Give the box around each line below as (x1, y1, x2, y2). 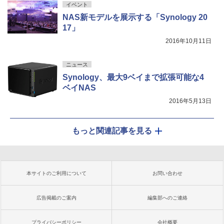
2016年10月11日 (165, 37, 211, 44)
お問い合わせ (152, 170, 182, 176)
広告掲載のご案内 (36, 194, 76, 200)
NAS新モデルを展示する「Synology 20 (62, 12, 207, 21)
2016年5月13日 (169, 97, 211, 104)
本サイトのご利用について (26, 170, 86, 176)
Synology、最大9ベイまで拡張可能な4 (62, 72, 204, 81)
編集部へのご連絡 (147, 194, 187, 200)
